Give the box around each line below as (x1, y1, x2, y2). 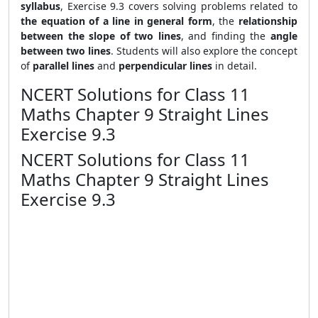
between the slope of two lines (21, 29, 181, 43)
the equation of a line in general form (21, 14, 212, 28)
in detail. (212, 59, 257, 72)
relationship (238, 14, 298, 28)
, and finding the (180, 29, 271, 43)
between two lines (21, 44, 111, 57)
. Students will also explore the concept (111, 44, 297, 57)
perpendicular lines (119, 59, 212, 72)
